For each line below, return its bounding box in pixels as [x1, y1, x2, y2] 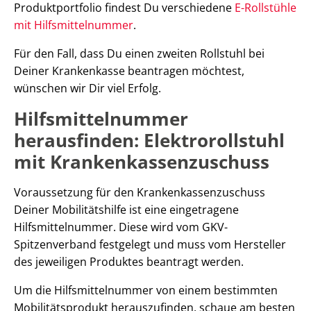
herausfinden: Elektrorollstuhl [14, 127, 285, 153]
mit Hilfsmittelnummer [14, 17, 133, 33]
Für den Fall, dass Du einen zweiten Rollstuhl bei [14, 45, 264, 61]
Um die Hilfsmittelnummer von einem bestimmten [14, 282, 278, 298]
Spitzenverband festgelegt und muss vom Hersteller [14, 236, 286, 252]
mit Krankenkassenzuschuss [14, 149, 269, 174]
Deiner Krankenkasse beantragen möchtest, [14, 62, 244, 78]
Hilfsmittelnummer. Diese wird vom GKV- [14, 219, 228, 235]
